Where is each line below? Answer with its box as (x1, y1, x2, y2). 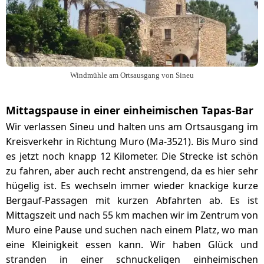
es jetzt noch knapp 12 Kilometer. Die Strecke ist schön (6, 150, 258, 163)
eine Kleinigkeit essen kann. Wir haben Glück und (6, 238, 258, 251)
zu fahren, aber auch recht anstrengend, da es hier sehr (6, 164, 258, 177)
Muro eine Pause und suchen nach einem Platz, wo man (6, 223, 258, 236)
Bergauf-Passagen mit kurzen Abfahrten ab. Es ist (6, 194, 258, 207)
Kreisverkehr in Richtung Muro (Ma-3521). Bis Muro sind (6, 135, 258, 148)
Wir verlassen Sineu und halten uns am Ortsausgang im (6, 120, 258, 133)
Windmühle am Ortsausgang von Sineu (70, 71, 194, 80)
